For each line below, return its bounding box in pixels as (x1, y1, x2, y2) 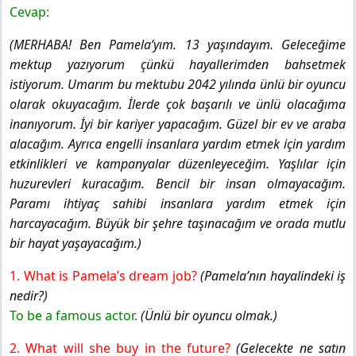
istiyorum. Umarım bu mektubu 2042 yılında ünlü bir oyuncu (10, 75, 346, 93)
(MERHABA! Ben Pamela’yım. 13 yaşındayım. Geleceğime (10, 35, 346, 53)
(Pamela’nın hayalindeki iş (200, 266, 346, 284)
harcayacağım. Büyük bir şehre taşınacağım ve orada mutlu (10, 214, 346, 232)
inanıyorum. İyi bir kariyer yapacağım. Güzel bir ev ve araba (10, 114, 346, 133)
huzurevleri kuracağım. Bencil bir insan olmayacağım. (10, 174, 346, 192)
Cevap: (10, 2, 49, 21)
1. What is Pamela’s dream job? (10, 266, 200, 284)
